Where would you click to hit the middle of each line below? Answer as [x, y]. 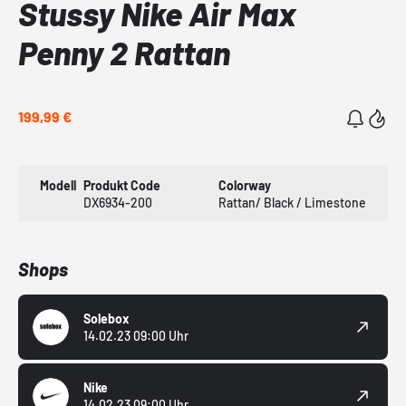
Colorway [244, 186]
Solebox [106, 319]
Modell [58, 186]
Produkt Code [122, 186]
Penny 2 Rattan [124, 53]
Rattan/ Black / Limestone [292, 203]
